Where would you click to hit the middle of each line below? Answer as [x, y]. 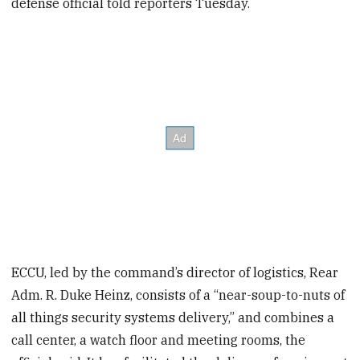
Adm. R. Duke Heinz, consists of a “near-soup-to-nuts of [178, 295]
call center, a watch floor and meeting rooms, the [159, 340]
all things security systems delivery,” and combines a [173, 318]
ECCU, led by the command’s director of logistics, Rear [175, 273]
